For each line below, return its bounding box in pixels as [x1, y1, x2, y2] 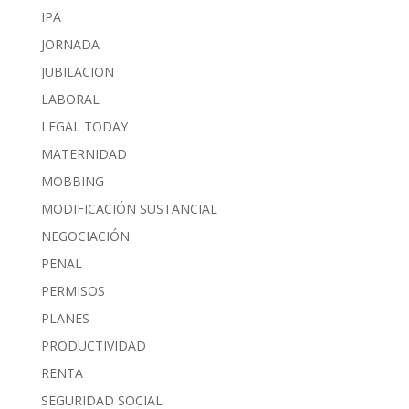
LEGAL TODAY [40, 117, 128, 135]
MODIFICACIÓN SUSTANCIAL [40, 199, 217, 217]
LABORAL [40, 89, 100, 108]
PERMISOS [40, 281, 105, 299]
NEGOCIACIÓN [40, 226, 130, 245]
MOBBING [40, 172, 104, 190]
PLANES [40, 309, 89, 327]
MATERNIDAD [40, 144, 127, 163]
